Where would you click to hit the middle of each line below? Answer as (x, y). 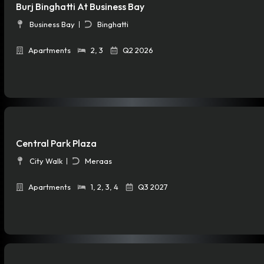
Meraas (98, 161)
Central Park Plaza (56, 143)
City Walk (46, 161)
